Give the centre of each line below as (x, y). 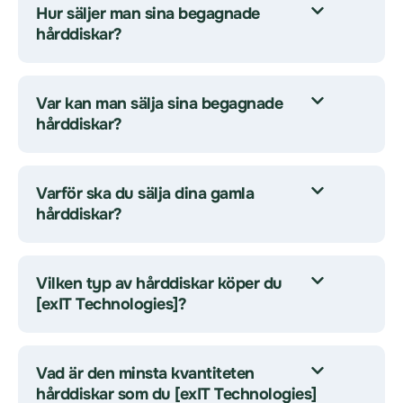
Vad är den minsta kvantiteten (145, 373)
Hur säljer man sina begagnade (148, 13)
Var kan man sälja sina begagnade (159, 103)
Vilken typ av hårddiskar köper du (159, 283)
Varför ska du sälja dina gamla (145, 193)
